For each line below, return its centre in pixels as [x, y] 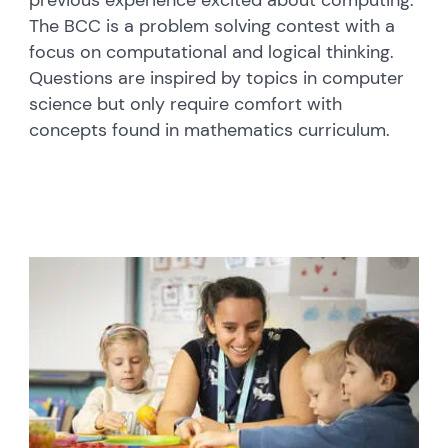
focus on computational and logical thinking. [212, 52]
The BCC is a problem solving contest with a [212, 26]
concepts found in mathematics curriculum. [210, 130]
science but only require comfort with [186, 104]
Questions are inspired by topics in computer [217, 78]
